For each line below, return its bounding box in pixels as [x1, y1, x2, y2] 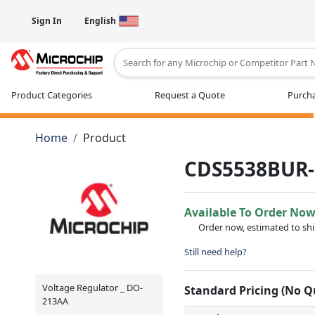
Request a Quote [155, 88, 225, 101]
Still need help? [184, 245, 247, 258]
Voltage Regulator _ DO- [42, 281, 143, 294]
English [84, 15, 116, 27]
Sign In [32, 15, 62, 27]
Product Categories [11, 88, 92, 101]
